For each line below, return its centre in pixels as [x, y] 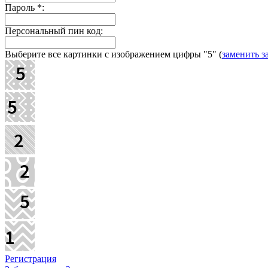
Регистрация [31, 258]
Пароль [21, 7]
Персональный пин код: [54, 31]
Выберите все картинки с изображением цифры [104, 54]
